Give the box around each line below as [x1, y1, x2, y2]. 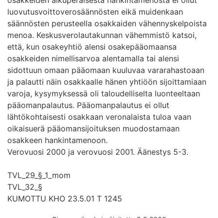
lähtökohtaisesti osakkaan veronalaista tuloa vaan [7, 111, 191, 122]
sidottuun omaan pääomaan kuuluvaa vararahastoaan [7, 65, 204, 75]
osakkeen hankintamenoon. [7, 135, 108, 145]
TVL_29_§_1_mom [7, 170, 71, 180]
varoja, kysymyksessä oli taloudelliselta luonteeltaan [7, 88, 200, 98]
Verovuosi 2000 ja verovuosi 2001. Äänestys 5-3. [7, 146, 188, 157]
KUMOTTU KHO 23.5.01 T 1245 [7, 193, 122, 203]
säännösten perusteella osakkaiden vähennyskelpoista [7, 18, 207, 28]
